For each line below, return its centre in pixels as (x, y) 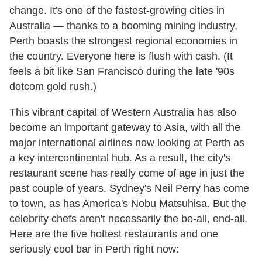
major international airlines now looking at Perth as (127, 142)
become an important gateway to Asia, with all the (125, 127)
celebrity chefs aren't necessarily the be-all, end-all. (128, 218)
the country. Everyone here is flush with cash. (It (121, 56)
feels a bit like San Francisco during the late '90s (122, 71)
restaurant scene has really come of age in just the (127, 173)
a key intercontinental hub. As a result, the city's (120, 158)
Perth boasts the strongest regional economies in (123, 41)
